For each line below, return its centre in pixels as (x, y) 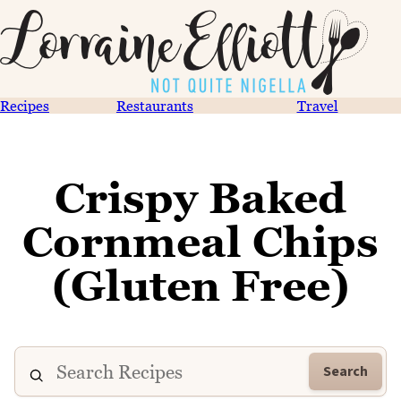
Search (346, 371)
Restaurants (154, 106)
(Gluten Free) (200, 286)
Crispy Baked (200, 198)
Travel (317, 106)
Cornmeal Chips (200, 242)
